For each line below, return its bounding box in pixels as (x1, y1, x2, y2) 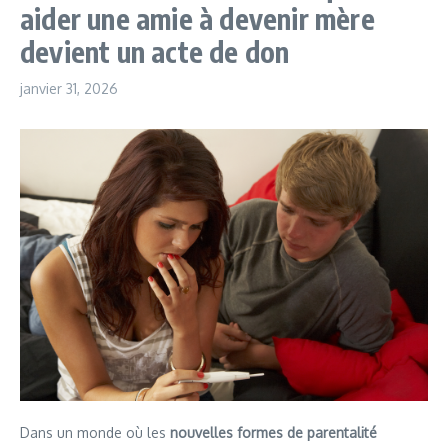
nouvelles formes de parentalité (170, 424, 377, 442)
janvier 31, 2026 (20, 80, 118, 97)
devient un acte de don (20, 34, 290, 69)
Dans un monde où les (20, 424, 170, 442)
